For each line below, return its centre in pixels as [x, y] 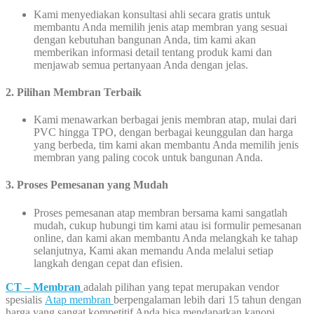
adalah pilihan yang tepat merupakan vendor [181, 287]
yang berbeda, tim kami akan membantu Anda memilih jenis [166, 145]
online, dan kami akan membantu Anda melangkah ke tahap [166, 238]
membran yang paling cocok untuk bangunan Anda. [148, 158]
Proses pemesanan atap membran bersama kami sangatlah [161, 212]
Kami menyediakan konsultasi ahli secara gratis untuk [152, 14]
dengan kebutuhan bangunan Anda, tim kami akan [145, 39]
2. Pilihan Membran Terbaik [74, 92]
